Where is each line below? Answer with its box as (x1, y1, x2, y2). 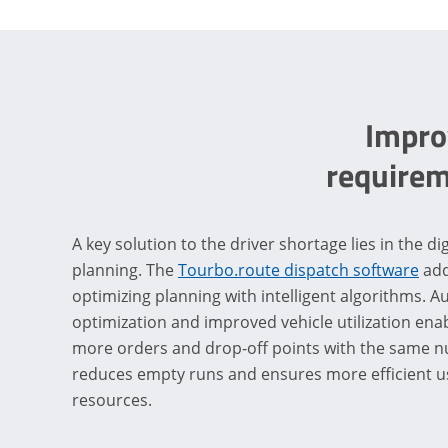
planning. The (72, 259, 178, 282)
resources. (72, 389, 152, 412)
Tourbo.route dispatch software (178, 259, 419, 282)
